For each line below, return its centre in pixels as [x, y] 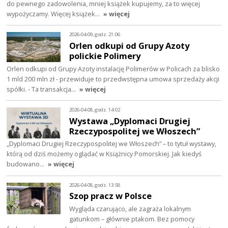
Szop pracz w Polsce [111, 196]
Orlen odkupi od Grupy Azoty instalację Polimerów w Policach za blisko [113, 68]
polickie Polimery [105, 55]
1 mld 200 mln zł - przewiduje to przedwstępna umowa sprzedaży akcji [113, 79]
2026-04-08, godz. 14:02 [95, 109]
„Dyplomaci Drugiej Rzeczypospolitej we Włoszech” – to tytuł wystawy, [112, 144]
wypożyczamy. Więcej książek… [54, 13]
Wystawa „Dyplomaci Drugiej [130, 121]
